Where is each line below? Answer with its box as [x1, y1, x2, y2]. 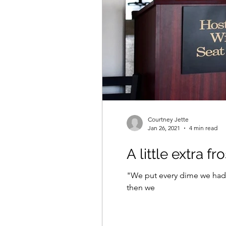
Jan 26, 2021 [148, 124, 180, 132]
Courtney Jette [148, 116, 189, 123]
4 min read [189, 124, 217, 132]
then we [127, 183, 155, 192]
